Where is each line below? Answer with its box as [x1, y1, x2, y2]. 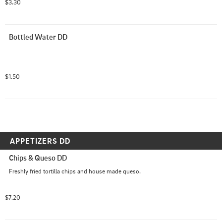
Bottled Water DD [9, 32, 67, 42]
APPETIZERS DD [10, 136, 70, 146]
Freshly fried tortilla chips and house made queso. [9, 167, 141, 175]
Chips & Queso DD [9, 153, 67, 163]
